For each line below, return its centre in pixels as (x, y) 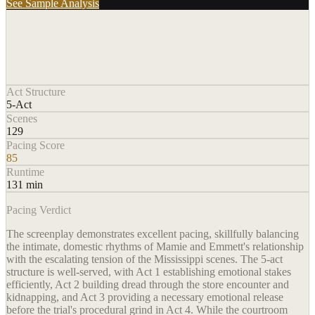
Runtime (25, 172)
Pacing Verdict (39, 210)
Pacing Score (36, 146)
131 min (25, 185)
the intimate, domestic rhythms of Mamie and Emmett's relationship (155, 247)
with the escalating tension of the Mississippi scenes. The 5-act (144, 259)
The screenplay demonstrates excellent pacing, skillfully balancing (153, 234)
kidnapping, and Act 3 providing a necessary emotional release (145, 297)
